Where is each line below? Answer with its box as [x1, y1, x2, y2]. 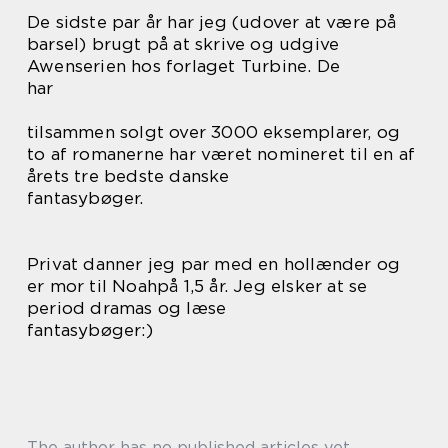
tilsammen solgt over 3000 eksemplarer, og [27, 122, 401, 142]
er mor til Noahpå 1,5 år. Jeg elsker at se [27, 276, 368, 296]
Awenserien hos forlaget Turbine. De [27, 56, 340, 76]
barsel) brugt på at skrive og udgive [27, 34, 340, 54]
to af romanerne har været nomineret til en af [27, 144, 416, 164]
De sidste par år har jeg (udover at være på [27, 12, 397, 32]
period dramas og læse [27, 298, 227, 318]
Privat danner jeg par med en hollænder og [27, 254, 401, 274]
